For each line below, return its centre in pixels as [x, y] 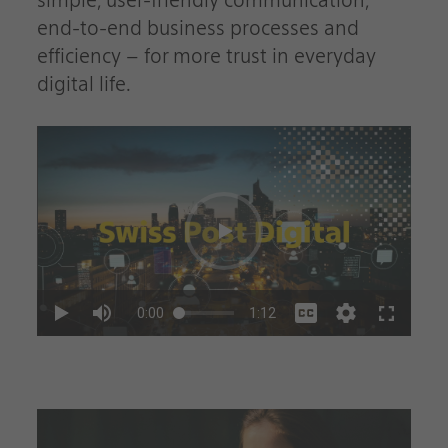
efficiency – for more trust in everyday [206, 56]
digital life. [83, 84]
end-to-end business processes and [197, 28]
